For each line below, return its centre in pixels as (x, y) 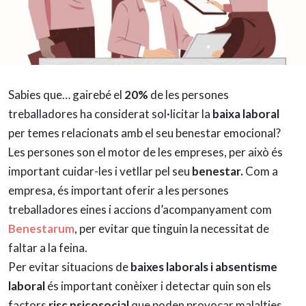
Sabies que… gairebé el (66, 94)
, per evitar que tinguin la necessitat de (172, 228)
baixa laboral (246, 113)
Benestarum (41, 228)
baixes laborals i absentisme (204, 266)
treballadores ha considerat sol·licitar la (110, 113)
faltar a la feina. (48, 247)
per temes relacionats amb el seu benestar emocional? (144, 133)
